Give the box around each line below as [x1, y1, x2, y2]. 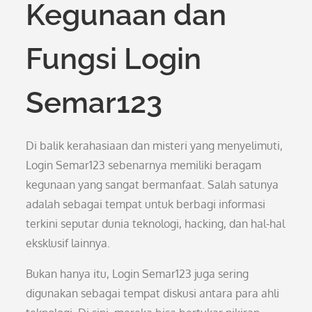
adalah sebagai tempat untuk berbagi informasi [26, 197, 266, 211]
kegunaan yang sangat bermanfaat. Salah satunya [26, 178, 279, 192]
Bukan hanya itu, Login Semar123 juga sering [26, 267, 249, 281]
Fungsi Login [26, 42, 202, 76]
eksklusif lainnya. [26, 236, 111, 250]
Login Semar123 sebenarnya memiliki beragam [26, 158, 262, 172]
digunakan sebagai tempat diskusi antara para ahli [26, 286, 280, 300]
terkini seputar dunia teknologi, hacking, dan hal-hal [26, 217, 286, 231]
